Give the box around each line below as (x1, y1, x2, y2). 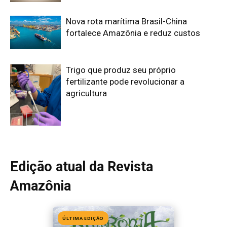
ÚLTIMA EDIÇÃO (62, 214, 104, 221)
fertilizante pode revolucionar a (66, 76, 184, 87)
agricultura (66, 88, 107, 98)
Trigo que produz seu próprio (66, 64, 176, 75)
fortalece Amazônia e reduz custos (66, 27, 200, 38)
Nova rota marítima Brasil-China (66, 16, 187, 26)
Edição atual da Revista (10, 158, 153, 175)
